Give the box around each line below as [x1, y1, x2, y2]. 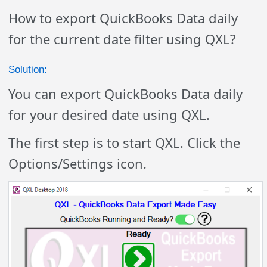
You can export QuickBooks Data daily [8, 85, 243, 103]
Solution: [8, 64, 48, 75]
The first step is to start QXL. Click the [8, 133, 241, 151]
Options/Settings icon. [8, 154, 147, 172]
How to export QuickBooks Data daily [8, 9, 238, 27]
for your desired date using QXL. [8, 105, 210, 123]
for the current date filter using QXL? [8, 30, 237, 48]
